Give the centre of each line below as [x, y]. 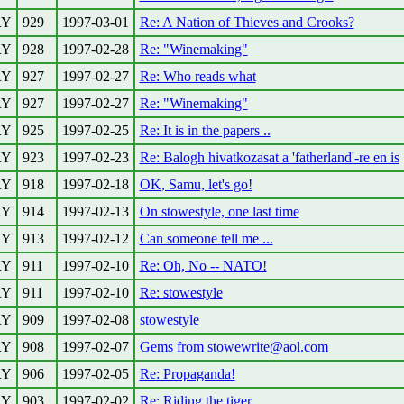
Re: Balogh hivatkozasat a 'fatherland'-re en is [269, 157]
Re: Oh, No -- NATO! [203, 266]
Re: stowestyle [181, 293]
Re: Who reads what [197, 76]
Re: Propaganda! [187, 374]
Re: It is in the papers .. [205, 130]
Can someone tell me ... [206, 239]
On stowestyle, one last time [219, 211]
